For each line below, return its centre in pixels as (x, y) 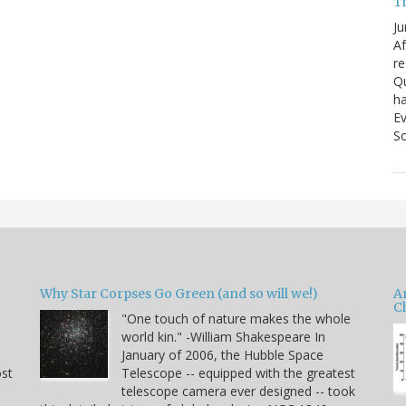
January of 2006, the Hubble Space (222, 354)
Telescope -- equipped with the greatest (238, 372)
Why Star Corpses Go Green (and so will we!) (179, 293)
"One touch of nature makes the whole (236, 318)
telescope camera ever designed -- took (238, 391)
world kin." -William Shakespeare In (223, 336)
